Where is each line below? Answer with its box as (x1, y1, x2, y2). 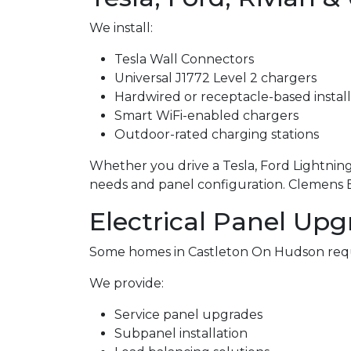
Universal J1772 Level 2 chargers (114, 71, 317, 85)
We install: (89, 20, 153, 35)
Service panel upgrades (114, 307, 262, 322)
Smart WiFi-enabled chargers (114, 108, 299, 123)
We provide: (89, 276, 164, 291)
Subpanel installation (114, 326, 248, 341)
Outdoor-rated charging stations (114, 127, 319, 142)
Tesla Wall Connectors (114, 52, 254, 67)
